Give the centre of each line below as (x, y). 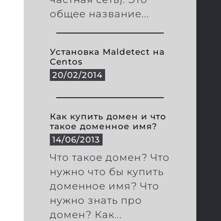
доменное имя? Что (105, 186)
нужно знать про (96, 201)
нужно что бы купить (107, 172)
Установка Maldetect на (108, 52)
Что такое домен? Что (110, 158)
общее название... (100, 14)
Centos (67, 62)
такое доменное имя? (104, 126)
